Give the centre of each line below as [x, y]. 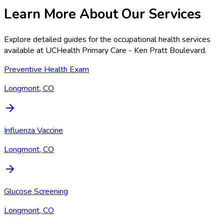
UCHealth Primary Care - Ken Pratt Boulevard [125, 51]
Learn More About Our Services [102, 14]
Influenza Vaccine [33, 131]
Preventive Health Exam [46, 70]
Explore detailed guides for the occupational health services [107, 40]
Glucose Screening [36, 192]
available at [25, 51]
